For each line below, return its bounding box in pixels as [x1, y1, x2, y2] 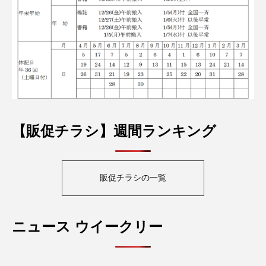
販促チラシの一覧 [100, 178, 166, 188]
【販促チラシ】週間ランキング [12, 128, 216, 144]
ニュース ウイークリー [12, 223, 163, 240]
